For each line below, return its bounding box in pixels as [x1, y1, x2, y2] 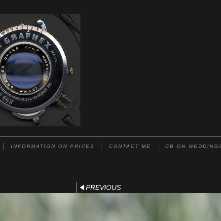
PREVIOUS [86, 184, 121, 191]
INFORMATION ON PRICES [11, 144, 95, 149]
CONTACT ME [109, 144, 151, 149]
